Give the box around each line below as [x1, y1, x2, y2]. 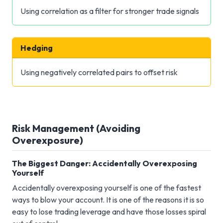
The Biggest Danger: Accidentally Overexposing [12, 158, 197, 168]
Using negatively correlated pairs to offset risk [20, 67, 178, 77]
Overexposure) [12, 133, 83, 146]
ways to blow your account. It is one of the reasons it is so [12, 194, 204, 205]
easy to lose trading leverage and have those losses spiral [12, 206, 206, 217]
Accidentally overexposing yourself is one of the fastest [12, 182, 201, 193]
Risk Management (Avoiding [12, 121, 140, 134]
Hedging [20, 42, 53, 53]
